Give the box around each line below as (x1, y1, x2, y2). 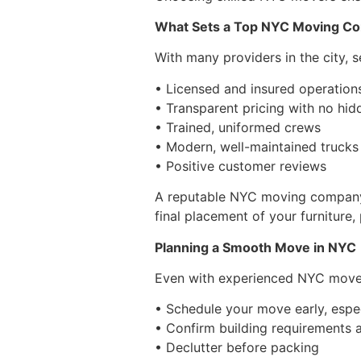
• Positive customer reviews (155, 157, 326, 174)
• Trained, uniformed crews (155, 118, 321, 135)
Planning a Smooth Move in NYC (155, 239, 356, 255)
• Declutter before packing (155, 339, 319, 356)
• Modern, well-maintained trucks (155, 138, 359, 155)
